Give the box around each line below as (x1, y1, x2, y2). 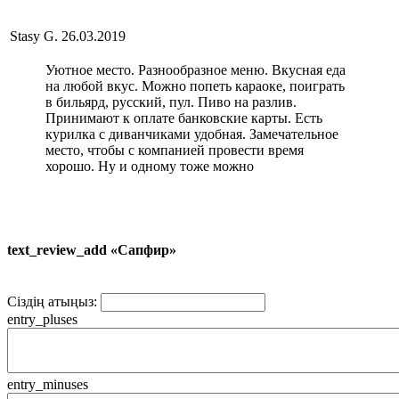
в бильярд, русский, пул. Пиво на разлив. (45, 94, 297, 110)
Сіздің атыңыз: (7, 294, 97, 310)
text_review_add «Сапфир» (7, 242, 176, 258)
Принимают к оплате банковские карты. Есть (45, 110, 322, 126)
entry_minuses (7, 377, 88, 393)
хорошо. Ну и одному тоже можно (45, 158, 254, 174)
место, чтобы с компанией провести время (45, 142, 304, 158)
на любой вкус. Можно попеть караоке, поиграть (45, 77, 345, 94)
